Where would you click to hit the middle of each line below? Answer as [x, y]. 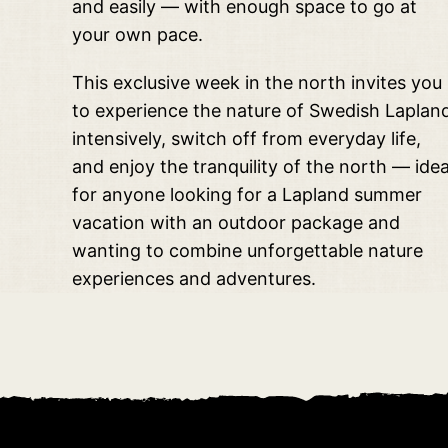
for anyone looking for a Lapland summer [247, 195]
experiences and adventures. [194, 279]
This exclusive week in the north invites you [257, 83]
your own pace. [137, 35]
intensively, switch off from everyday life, [246, 139]
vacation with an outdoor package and [236, 223]
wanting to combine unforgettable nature [247, 251]
